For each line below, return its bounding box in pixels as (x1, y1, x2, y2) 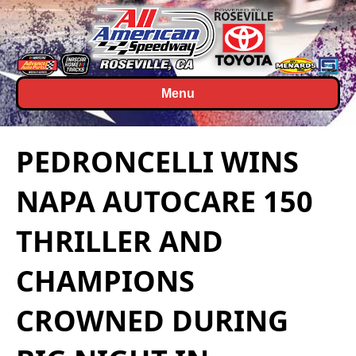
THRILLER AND (16, 221, 223, 261)
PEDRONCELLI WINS (16, 141, 299, 181)
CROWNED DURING (16, 300, 288, 340)
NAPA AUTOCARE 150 (16, 181, 313, 221)
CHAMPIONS (16, 261, 195, 300)
